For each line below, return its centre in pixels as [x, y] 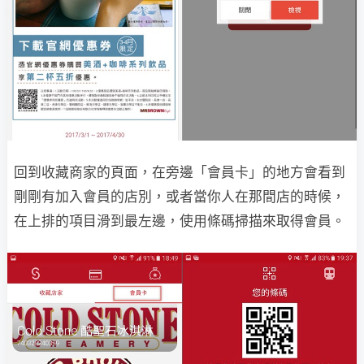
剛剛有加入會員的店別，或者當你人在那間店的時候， [180, 196]
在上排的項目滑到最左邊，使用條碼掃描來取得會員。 [180, 221]
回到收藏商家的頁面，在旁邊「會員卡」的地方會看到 [180, 172]
